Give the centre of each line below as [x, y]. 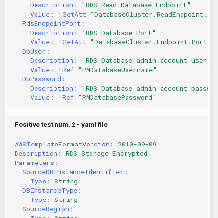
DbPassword [42, 79]
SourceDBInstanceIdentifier [73, 172]
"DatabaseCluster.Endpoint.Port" [151, 42]
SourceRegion [46, 209]
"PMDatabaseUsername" [118, 69]
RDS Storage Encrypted [107, 153]
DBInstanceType [50, 190]
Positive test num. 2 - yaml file [61, 124]
